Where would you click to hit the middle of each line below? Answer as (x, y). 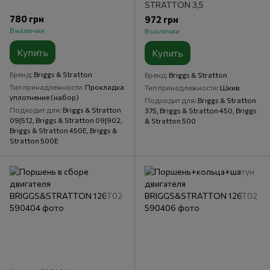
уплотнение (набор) (44, 97)
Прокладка (105, 86)
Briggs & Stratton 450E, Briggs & (64, 130)
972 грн (162, 19)
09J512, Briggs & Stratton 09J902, (66, 120)
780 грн (27, 18)
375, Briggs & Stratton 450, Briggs (201, 110)
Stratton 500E (34, 140)
